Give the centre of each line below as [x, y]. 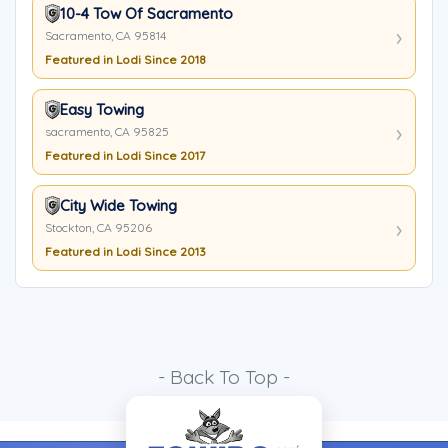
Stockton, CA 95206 [98, 227]
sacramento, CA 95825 [107, 131]
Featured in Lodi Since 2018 [125, 59]
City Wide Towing [118, 205]
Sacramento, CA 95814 [105, 35]
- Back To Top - [224, 377]
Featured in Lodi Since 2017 [125, 155]
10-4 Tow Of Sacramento [146, 13]
